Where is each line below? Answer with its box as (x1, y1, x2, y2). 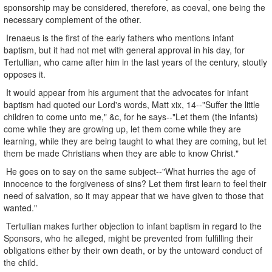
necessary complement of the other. (4, 13, 141, 25)
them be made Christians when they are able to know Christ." (4, 146, 239, 159)
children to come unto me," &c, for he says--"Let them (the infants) (4, 110, 258, 123)
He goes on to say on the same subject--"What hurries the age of (4, 165, 256, 177)
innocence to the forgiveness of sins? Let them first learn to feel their (4, 177, 267, 189)
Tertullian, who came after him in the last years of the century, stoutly (4, 55, 267, 68)
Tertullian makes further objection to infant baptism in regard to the (4, 219, 262, 232)
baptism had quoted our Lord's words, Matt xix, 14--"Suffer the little (4, 98, 260, 110)
